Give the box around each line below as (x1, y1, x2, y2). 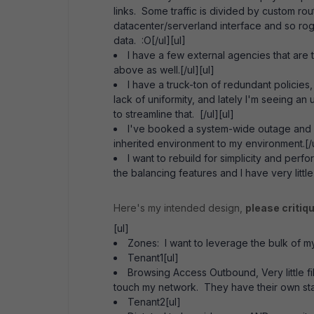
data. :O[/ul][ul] (114, 34, 186, 46)
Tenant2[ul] (128, 296, 181, 308)
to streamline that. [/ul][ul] (114, 108, 234, 120)
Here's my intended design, (114, 202, 245, 214)
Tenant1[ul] (128, 252, 179, 264)
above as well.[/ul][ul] (114, 64, 214, 76)
